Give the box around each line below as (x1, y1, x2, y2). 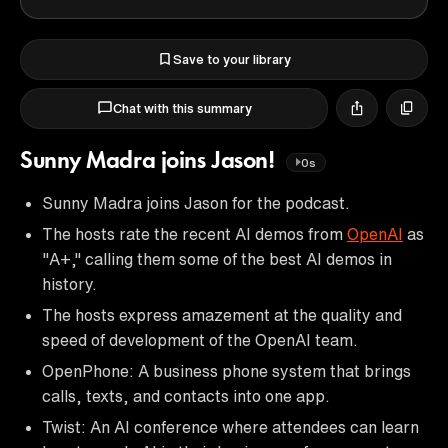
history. (42, 275, 97, 292)
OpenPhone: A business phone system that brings (42, 362, 411, 379)
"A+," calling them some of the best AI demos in (42, 250, 392, 267)
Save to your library (173, 52, 291, 66)
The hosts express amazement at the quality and (42, 306, 402, 323)
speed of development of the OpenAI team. (42, 331, 358, 348)
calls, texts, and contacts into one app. (42, 387, 330, 404)
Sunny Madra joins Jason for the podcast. (42, 194, 350, 211)
